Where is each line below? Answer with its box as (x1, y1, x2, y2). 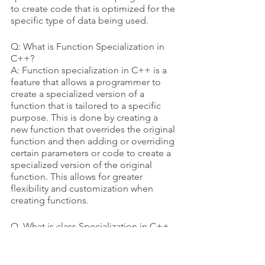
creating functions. (11, 195, 89, 206)
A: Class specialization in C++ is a (11, 232, 154, 244)
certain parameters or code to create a (11, 147, 173, 159)
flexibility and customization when (11, 183, 156, 195)
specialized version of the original (11, 159, 154, 171)
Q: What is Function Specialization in (11, 41, 167, 53)
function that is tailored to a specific (11, 100, 163, 112)
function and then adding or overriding (11, 135, 177, 147)
